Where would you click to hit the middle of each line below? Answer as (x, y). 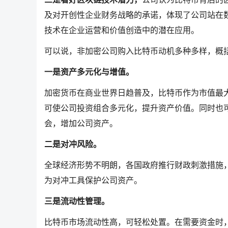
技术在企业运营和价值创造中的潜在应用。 (122, 31)
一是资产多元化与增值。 (89, 72)
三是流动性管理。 (77, 202)
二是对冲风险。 (73, 145)
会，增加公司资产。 (81, 124)
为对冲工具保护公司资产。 (93, 181)
